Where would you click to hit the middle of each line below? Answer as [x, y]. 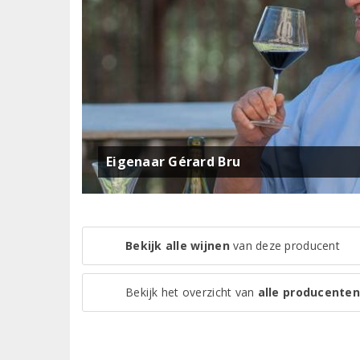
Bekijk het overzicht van [192, 292]
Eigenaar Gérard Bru [174, 162]
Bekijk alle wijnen [178, 245]
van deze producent [284, 245]
